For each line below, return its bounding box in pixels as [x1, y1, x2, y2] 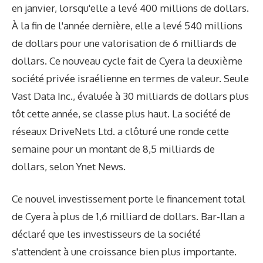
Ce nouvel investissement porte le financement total [12, 193, 245, 205]
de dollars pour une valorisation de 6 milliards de [12, 36, 237, 49]
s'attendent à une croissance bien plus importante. [12, 245, 237, 258]
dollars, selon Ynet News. [12, 160, 126, 173]
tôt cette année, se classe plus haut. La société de [12, 107, 231, 120]
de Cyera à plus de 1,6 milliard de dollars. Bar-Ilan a [12, 210, 245, 223]
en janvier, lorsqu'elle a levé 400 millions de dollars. [12, 1, 249, 14]
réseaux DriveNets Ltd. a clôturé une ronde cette [12, 124, 229, 137]
